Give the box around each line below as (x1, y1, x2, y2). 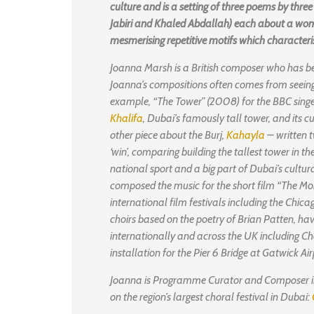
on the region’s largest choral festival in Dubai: (110, 290, 312, 303)
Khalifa (110, 111, 143, 125)
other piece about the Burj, (110, 128, 226, 142)
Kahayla (226, 128, 267, 142)
